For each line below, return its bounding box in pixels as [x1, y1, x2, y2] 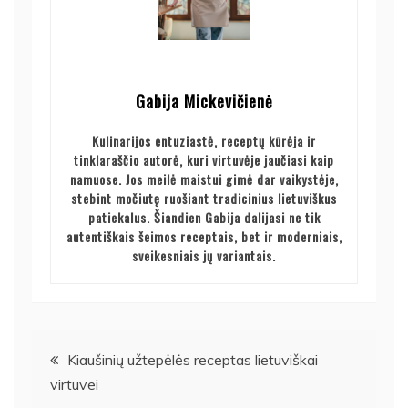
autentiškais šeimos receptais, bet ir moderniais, [66, 227, 342, 247]
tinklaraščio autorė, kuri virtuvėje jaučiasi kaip [74, 150, 334, 170]
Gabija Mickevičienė [135, 89, 273, 114]
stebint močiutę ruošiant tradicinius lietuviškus [71, 189, 337, 209]
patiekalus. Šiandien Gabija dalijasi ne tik [87, 208, 321, 228]
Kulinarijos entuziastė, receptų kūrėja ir [92, 131, 316, 151]
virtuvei [50, 375, 98, 394]
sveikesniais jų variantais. [132, 246, 276, 266]
